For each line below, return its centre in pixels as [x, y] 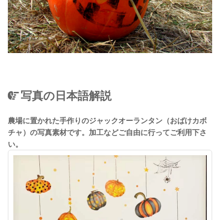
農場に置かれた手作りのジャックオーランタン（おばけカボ [107, 120]
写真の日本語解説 [66, 96]
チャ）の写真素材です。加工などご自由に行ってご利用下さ [107, 132]
